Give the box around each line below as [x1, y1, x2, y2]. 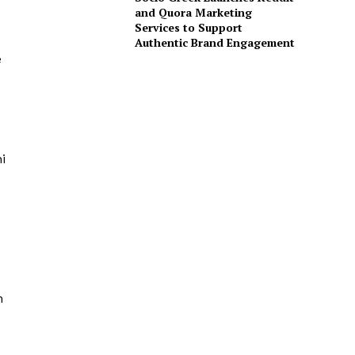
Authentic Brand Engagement [134, 35, 295, 51]
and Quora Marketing [134, 5, 252, 21]
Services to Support [134, 20, 242, 36]
